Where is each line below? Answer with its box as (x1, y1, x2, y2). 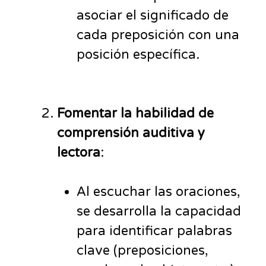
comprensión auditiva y (57, 125, 205, 141)
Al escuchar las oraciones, (77, 183, 240, 199)
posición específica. (77, 46, 199, 62)
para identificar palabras (77, 223, 232, 239)
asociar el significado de (77, 7, 229, 23)
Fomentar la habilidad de (57, 105, 214, 121)
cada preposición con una (77, 27, 239, 43)
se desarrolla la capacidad (77, 203, 241, 219)
